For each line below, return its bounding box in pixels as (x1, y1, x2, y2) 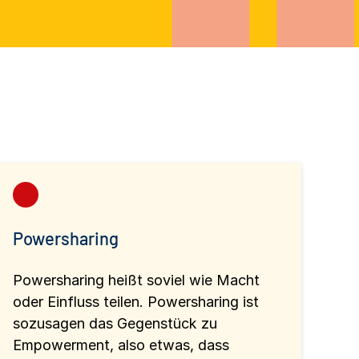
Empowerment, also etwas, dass (13, 336, 229, 353)
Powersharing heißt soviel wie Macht (13, 271, 260, 288)
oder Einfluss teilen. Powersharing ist (13, 292, 259, 310)
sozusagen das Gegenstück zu (13, 314, 217, 332)
